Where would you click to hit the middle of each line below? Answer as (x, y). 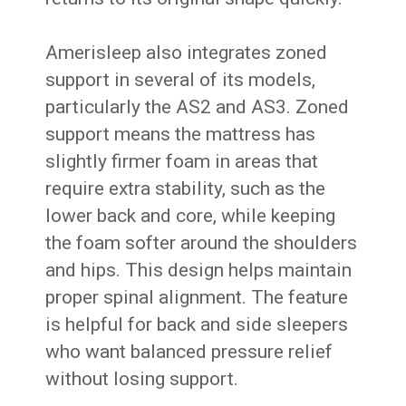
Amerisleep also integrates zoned (187, 53)
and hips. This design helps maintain (199, 271)
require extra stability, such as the (186, 189)
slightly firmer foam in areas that (182, 162)
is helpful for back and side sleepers (197, 325)
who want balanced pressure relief (189, 352)
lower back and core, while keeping (191, 216)
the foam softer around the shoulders (202, 243)
